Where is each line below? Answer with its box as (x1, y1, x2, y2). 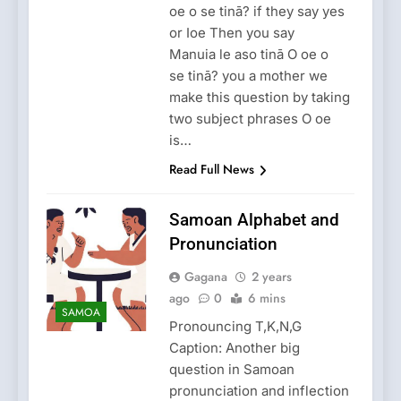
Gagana (183, 268, 227, 286)
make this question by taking (168, 89, 350, 107)
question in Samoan (168, 361, 294, 379)
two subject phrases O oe (168, 110, 331, 128)
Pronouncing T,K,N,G (168, 318, 302, 336)
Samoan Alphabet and (168, 209, 339, 231)
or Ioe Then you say (168, 24, 298, 42)
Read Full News (168, 160, 254, 179)
